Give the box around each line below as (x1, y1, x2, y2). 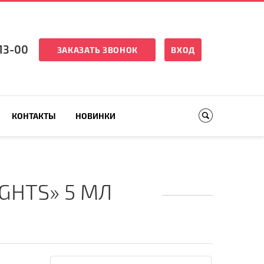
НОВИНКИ (75, 111, 115, 121)
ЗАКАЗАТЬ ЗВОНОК (57, 45, 138, 55)
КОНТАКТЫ (12, 111, 57, 121)
